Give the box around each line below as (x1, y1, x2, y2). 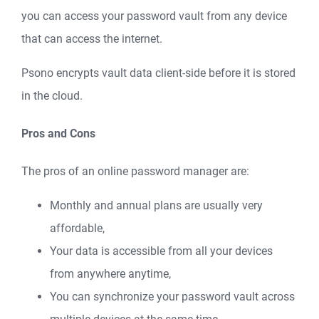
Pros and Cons (21, 127, 95, 141)
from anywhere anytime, (50, 267, 171, 281)
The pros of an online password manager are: (21, 164, 249, 179)
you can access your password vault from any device (21, 9, 287, 23)
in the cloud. (21, 88, 83, 103)
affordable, (50, 221, 105, 236)
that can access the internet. (21, 31, 162, 46)
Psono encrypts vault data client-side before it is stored (21, 66, 296, 80)
